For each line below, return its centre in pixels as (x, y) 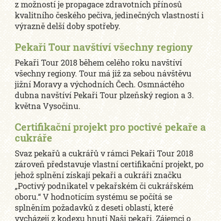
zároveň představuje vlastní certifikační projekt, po (109, 164)
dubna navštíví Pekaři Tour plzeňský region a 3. (104, 95)
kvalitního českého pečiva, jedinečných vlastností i (109, 15)
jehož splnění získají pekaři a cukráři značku (98, 175)
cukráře (34, 138)
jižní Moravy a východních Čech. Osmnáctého (100, 84)
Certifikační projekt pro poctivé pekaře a (110, 127)
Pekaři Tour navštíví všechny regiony (104, 47)
